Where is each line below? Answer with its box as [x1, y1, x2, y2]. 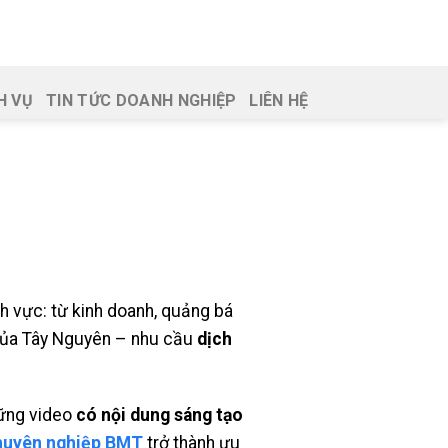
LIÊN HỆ [249, 91, 309, 110]
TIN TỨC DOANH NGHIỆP [46, 91, 237, 110]
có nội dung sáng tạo [75, 405, 243, 426]
